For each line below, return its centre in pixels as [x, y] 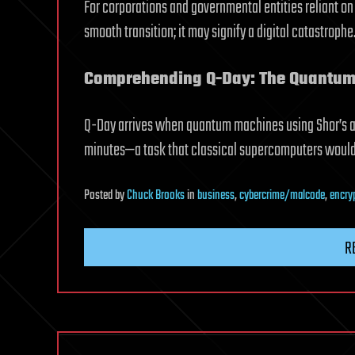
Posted [99, 195]
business [216, 195]
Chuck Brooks [156, 195]
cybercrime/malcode [282, 195]
